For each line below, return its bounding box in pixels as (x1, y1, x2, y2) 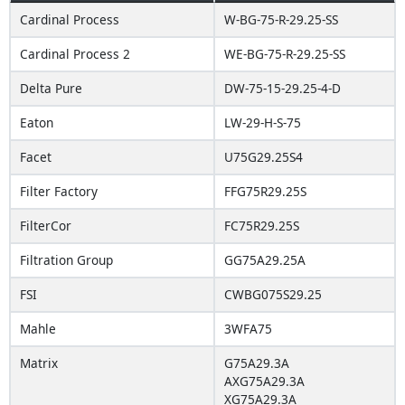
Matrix (20, 354, 58, 372)
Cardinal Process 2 (20, 45, 130, 62)
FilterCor (20, 217, 71, 234)
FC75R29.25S (224, 217, 299, 234)
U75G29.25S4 (224, 148, 303, 165)
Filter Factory (20, 183, 98, 200)
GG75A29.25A (224, 251, 306, 268)
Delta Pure (20, 80, 82, 97)
